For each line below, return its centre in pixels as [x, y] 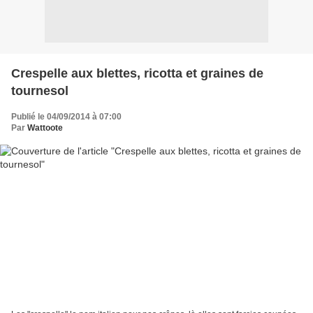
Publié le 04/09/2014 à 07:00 [66, 116]
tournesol [40, 90]
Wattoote [45, 128]
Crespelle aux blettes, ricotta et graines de [137, 73]
